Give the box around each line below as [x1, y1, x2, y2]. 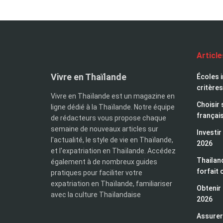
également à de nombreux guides [51, 157, 157, 166]
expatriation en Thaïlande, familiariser [51, 179, 172, 188]
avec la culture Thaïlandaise [51, 190, 141, 199]
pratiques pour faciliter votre [51, 168, 142, 177]
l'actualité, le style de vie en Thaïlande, [51, 135, 173, 144]
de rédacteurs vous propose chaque [51, 113, 166, 122]
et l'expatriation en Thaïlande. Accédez [51, 146, 176, 155]
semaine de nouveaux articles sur [51, 124, 158, 133]
